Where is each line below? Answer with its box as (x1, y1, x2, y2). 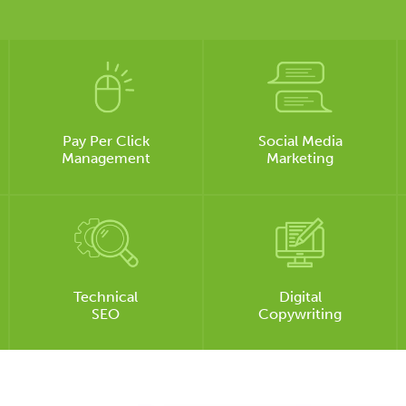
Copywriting (258, 305, 343, 323)
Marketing (266, 150, 334, 167)
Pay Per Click (62, 132, 150, 150)
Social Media (257, 132, 343, 150)
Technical (73, 288, 139, 305)
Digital (278, 288, 322, 305)
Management (61, 150, 150, 167)
